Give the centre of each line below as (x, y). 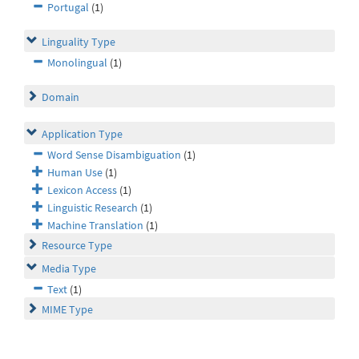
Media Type (69, 269)
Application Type (82, 134)
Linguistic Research (93, 208)
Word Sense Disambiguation (114, 155)
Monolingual (77, 63)
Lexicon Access (82, 190)
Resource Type (77, 246)
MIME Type (67, 310)
